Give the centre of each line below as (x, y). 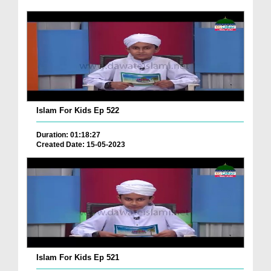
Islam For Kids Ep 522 (78, 110)
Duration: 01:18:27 (68, 135)
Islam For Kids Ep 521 (78, 257)
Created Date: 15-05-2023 (81, 144)
